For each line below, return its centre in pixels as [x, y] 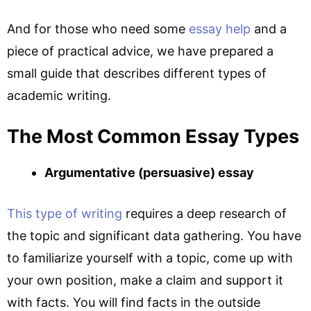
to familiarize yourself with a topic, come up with [150, 258]
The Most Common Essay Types [153, 137]
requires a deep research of [204, 214]
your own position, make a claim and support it [145, 280]
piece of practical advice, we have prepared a [140, 51]
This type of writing [65, 214]
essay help [220, 29]
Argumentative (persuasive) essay [149, 173]
